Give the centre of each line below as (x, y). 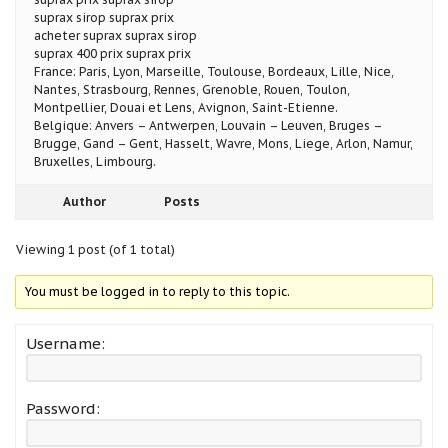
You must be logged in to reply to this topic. (158, 291)
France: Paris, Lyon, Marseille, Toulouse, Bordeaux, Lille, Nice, (214, 71)
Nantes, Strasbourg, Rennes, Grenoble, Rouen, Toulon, (192, 89)
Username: (65, 343)
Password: (63, 408)
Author (84, 201)
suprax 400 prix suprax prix (112, 53)
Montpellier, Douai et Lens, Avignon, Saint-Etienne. (186, 107)
